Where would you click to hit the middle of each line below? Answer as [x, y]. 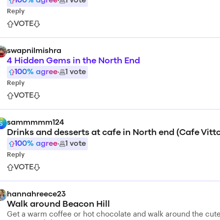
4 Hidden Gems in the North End [73, 61]
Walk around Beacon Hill [58, 205]
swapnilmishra [34, 51]
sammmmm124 [35, 123]
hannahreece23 [36, 194]
